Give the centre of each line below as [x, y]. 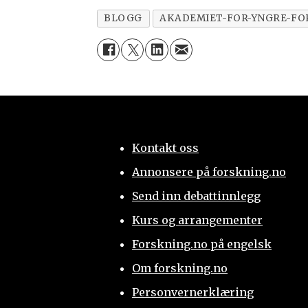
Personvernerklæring [192, 292]
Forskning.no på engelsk [201, 244]
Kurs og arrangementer [197, 220]
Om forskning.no [179, 268]
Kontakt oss [165, 147]
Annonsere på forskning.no [209, 172]
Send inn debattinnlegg [196, 196]
